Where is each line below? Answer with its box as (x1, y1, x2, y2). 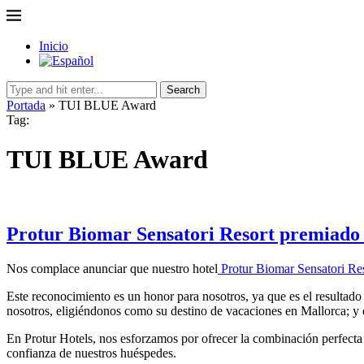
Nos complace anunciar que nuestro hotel (6, 261, 218, 275)
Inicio (39, 39, 68, 53)
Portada (6, 98, 45, 112)
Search (167, 84, 200, 96)
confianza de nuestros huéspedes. (6, 345, 176, 360)
